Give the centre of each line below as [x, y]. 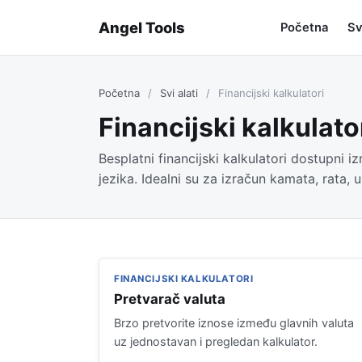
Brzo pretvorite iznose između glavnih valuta [234, 323]
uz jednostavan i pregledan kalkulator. [216, 341]
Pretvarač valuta [170, 299]
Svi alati [179, 93]
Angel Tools [142, 27]
